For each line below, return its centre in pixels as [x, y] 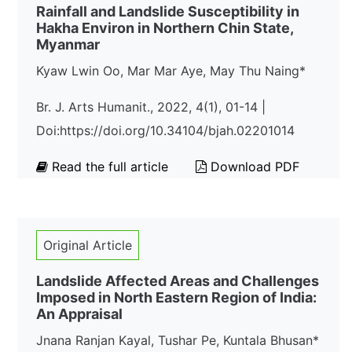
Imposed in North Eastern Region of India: [176, 297]
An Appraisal [79, 314]
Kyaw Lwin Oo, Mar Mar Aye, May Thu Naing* [171, 71]
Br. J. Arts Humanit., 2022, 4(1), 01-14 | [151, 107]
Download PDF [253, 167]
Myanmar [68, 44]
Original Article [88, 245]
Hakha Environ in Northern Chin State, [165, 28]
